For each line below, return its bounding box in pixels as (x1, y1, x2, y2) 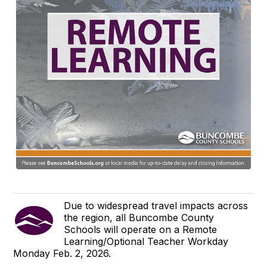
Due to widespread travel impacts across (64, 199, 249, 212)
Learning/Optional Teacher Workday (64, 235, 229, 247)
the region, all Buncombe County (64, 211, 215, 223)
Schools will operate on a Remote (64, 223, 218, 235)
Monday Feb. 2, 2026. (13, 247, 111, 259)
